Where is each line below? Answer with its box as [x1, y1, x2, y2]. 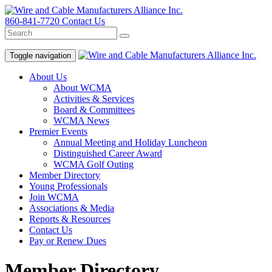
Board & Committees [53, 104, 135, 115]
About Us [29, 72, 67, 82]
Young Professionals [29, 181, 107, 191]
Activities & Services [53, 93, 134, 104]
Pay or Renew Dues [29, 236, 106, 246]
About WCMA [53, 83, 112, 93]
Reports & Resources [29, 214, 110, 224]
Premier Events [29, 126, 87, 137]
